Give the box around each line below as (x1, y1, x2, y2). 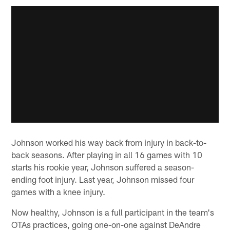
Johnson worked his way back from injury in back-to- (11, 137, 207, 148)
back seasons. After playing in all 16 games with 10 (11, 149, 203, 160)
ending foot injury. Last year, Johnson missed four (11, 174, 195, 185)
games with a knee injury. (11, 186, 106, 197)
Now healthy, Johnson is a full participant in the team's (11, 207, 215, 218)
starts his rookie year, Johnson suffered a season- (11, 162, 195, 172)
